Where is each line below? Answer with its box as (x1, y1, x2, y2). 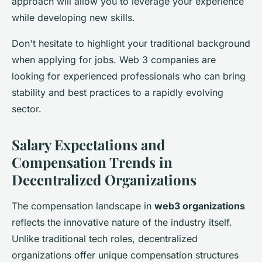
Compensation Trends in (12, 152, 173, 171)
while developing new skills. (12, 11, 135, 23)
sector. (12, 102, 42, 115)
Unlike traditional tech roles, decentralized (12, 232, 198, 244)
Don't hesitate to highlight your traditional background (12, 37, 250, 49)
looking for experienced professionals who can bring (12, 70, 246, 82)
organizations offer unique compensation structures (12, 249, 239, 261)
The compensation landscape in (12, 199, 154, 212)
